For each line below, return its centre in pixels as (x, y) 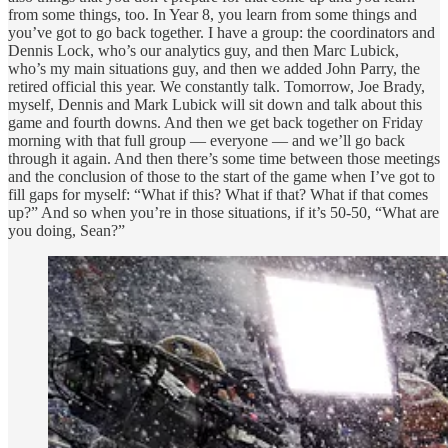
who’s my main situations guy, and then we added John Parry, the (214, 68)
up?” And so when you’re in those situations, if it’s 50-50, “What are (223, 212)
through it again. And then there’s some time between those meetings (224, 158)
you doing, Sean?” (66, 230)
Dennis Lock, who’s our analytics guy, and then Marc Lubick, (203, 50)
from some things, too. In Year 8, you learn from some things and (212, 14)
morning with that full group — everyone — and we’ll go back (206, 140)
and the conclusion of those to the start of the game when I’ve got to (221, 176)
